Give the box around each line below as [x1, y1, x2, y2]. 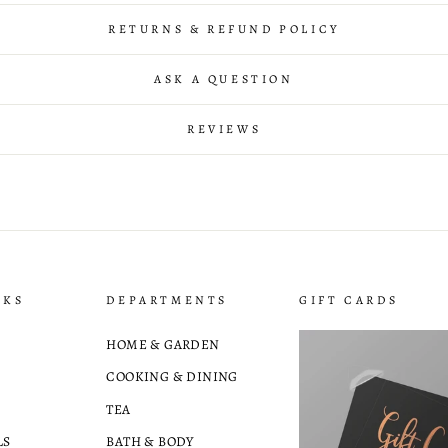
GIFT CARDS [299, 291, 399, 308]
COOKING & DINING [106, 367, 238, 387]
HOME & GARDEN [106, 334, 220, 354]
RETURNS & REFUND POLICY [108, 20, 340, 37]
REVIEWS [186, 120, 262, 137]
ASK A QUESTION [154, 70, 294, 87]
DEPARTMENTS [106, 291, 228, 308]
